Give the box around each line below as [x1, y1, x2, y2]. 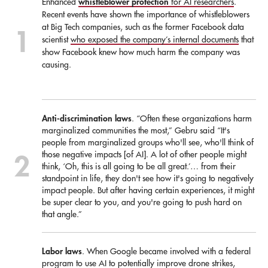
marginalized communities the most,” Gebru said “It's [42, 124, 230, 136]
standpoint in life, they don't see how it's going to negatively [42, 172, 254, 184]
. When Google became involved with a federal [82, 245, 251, 257]
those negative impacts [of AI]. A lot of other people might [42, 148, 246, 160]
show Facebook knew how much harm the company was [42, 46, 240, 57]
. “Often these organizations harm [132, 112, 252, 124]
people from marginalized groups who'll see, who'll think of [42, 136, 254, 148]
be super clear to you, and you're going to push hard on [42, 196, 242, 208]
